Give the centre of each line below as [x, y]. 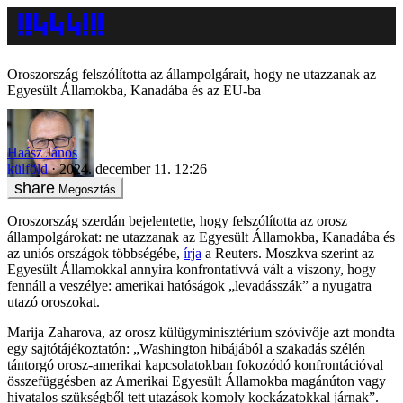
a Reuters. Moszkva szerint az [288, 253]
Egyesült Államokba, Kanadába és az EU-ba [134, 90]
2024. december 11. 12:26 [133, 168]
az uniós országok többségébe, [95, 253]
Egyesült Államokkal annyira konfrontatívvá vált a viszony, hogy [192, 269]
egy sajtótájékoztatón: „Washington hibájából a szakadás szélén [186, 348]
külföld [27, 168]
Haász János [42, 152]
